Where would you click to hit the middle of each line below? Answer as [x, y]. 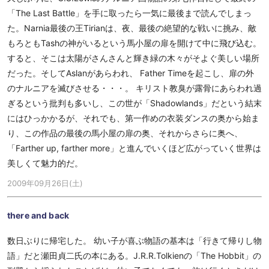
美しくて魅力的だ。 [45, 163]
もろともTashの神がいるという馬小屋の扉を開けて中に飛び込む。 [134, 43]
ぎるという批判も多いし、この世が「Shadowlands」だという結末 [134, 103]
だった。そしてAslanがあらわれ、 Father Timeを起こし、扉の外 [131, 73]
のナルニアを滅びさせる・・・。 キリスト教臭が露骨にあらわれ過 [134, 88]
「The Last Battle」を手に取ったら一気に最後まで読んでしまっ [129, 13]
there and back [38, 215]
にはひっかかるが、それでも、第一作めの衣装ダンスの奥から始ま [133, 118]
